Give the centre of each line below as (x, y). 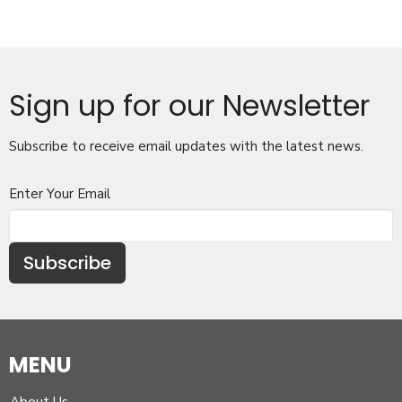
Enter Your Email (60, 194)
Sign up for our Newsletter (189, 106)
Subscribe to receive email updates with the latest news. (186, 147)
